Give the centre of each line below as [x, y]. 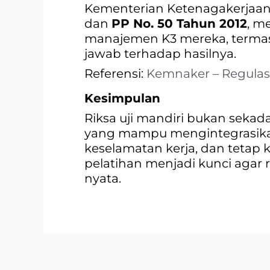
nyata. [103, 178]
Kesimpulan [122, 98]
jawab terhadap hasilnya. [160, 53]
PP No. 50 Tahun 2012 [179, 23]
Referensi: [115, 73]
